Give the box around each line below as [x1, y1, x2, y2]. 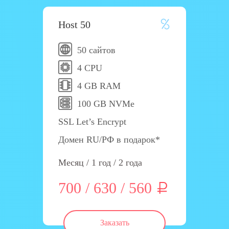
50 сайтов [77, 45, 116, 55]
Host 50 [58, 19, 90, 30]
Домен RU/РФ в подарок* [58, 134, 160, 145]
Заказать [100, 218, 129, 227]
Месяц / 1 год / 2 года [58, 157, 142, 168]
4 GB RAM [77, 81, 121, 91]
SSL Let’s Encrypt [58, 117, 126, 127]
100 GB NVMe [77, 99, 134, 109]
